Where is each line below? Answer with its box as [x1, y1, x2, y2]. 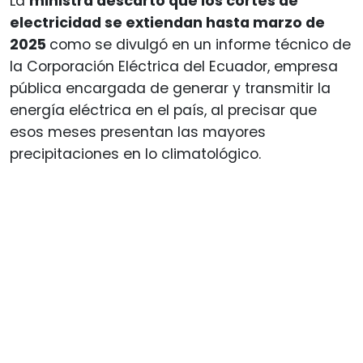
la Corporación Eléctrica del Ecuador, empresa [10, 56, 338, 76]
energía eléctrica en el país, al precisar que [10, 100, 317, 120]
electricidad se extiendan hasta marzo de [10, 12, 325, 32]
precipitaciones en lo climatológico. [10, 143, 261, 164]
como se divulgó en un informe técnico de [49, 34, 351, 54]
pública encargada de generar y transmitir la [10, 78, 331, 98]
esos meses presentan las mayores [10, 122, 266, 142]
